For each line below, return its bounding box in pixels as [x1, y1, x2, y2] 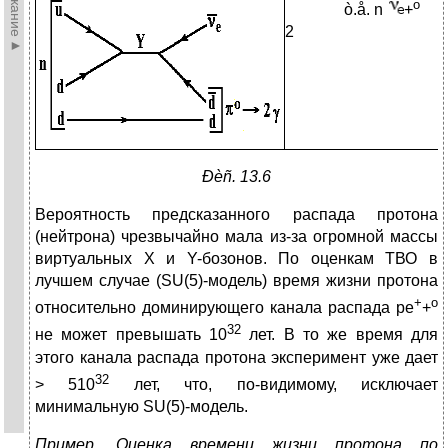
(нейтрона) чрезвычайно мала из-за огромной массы [35, 228, 438, 246]
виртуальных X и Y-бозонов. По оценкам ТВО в [35, 250, 438, 268]
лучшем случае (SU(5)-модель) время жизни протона [35, 272, 438, 290]
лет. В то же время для [241, 326, 438, 344]
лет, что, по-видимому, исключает [109, 376, 439, 394]
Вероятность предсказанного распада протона [35, 206, 438, 224]
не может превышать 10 [35, 326, 227, 344]
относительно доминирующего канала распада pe [35, 299, 414, 317]
